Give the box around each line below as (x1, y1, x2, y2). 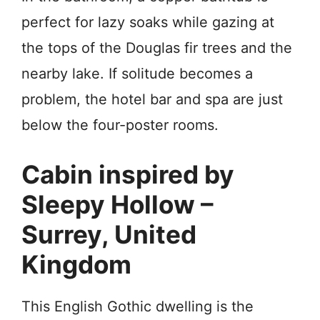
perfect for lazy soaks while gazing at (21, 13, 274, 31)
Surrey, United (21, 219, 196, 249)
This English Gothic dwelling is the (21, 297, 254, 315)
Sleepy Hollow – (21, 189, 214, 219)
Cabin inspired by (21, 159, 234, 189)
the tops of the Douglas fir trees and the (21, 39, 292, 56)
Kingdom (21, 249, 131, 279)
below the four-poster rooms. (21, 116, 219, 134)
